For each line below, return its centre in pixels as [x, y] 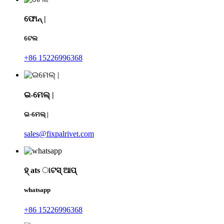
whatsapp [37, 190]
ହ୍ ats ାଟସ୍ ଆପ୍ [50, 170]
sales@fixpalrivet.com [59, 134]
